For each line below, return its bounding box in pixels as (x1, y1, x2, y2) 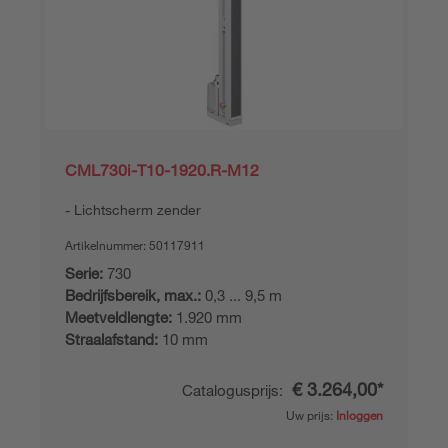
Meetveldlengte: (65, 308, 172, 326)
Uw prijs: (286, 407, 336, 423)
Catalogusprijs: (182, 381, 287, 399)
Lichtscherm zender (74, 201, 201, 218)
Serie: (65, 264, 103, 282)
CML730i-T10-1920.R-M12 (65, 160, 259, 180)
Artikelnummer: (65, 237, 149, 253)
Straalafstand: (65, 330, 158, 348)
